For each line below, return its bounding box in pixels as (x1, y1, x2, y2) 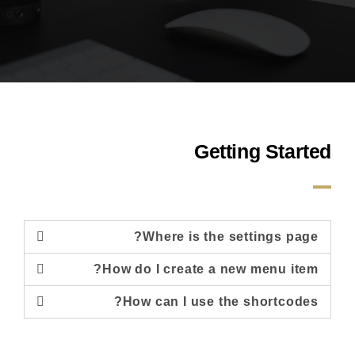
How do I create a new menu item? (102, 262, 319, 276)
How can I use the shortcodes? (122, 295, 319, 308)
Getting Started (194, 140, 331, 162)
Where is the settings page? (143, 230, 319, 243)
